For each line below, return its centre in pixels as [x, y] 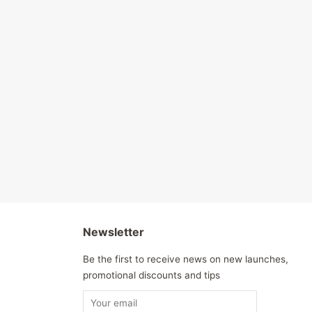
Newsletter [113, 232]
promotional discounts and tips [151, 275]
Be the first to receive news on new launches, [185, 259]
